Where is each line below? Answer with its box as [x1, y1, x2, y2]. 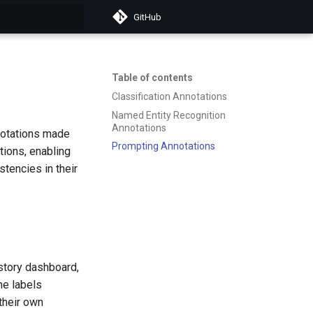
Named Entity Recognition [112, 109, 226, 121]
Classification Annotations [112, 90, 227, 102]
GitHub [133, 11, 161, 22]
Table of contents [112, 72, 193, 83]
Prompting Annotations [112, 140, 215, 152]
